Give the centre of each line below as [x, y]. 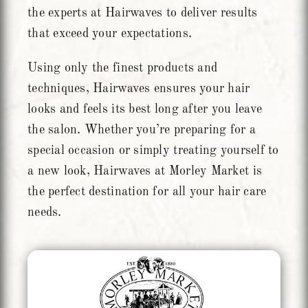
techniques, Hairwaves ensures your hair [139, 89]
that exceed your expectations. [110, 34]
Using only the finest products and [122, 68]
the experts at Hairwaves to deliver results [142, 13]
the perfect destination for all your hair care [147, 192]
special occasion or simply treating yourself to [153, 151]
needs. [44, 213]
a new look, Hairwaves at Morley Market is [145, 172]
